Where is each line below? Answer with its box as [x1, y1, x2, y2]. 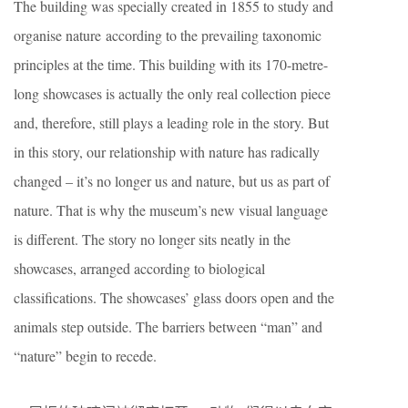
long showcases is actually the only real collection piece [14, 83, 331, 103]
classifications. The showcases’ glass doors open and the [14, 287, 334, 307]
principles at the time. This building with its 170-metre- [14, 54, 328, 74]
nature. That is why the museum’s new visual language [14, 199, 328, 219]
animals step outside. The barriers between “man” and [14, 316, 322, 336]
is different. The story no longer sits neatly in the [14, 229, 291, 249]
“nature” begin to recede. [14, 345, 157, 365]
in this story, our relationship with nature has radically [14, 141, 320, 161]
